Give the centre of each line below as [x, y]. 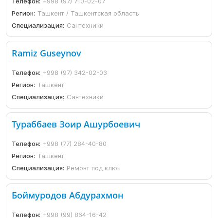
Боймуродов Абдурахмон [68, 195]
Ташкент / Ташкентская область [89, 13]
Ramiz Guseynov [47, 53]
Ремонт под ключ [94, 168]
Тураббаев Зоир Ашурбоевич [76, 124]
